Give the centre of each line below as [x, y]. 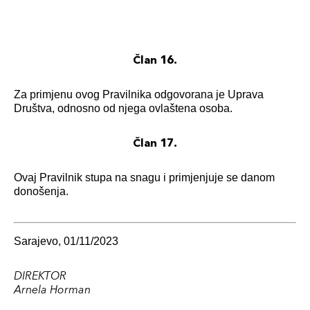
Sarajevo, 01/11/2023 [66, 241]
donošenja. [41, 191]
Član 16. [155, 60]
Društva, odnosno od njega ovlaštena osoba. [123, 108]
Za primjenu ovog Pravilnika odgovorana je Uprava [139, 94]
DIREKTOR [40, 275]
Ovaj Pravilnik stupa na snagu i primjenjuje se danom [144, 177]
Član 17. [155, 143]
